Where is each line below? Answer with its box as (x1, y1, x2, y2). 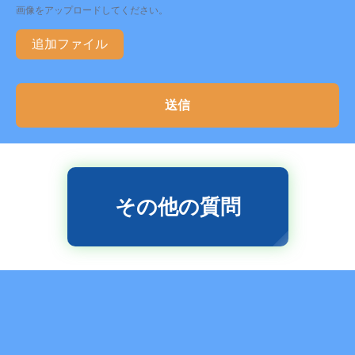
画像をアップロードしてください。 (16, 5, 168, 17)
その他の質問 (114, 193, 241, 219)
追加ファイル (32, 36, 108, 52)
